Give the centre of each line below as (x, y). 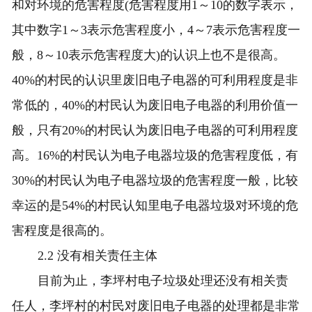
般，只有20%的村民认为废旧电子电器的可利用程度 (155, 131)
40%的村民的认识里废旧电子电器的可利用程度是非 (155, 80)
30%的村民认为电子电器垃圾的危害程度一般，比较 (155, 181)
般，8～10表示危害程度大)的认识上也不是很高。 (148, 55)
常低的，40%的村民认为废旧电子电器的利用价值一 (155, 106)
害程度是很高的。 (62, 231)
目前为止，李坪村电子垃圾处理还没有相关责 (163, 281)
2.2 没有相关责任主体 (98, 256)
